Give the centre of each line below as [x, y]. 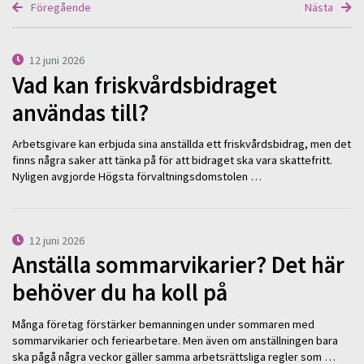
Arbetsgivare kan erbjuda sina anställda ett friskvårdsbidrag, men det [182, 144]
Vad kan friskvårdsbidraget [145, 85]
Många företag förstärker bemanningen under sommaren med [163, 324]
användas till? [80, 113]
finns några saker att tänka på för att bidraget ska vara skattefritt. [172, 160]
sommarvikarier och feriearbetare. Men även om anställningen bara [175, 340]
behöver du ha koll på [120, 293]
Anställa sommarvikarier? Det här [178, 265]
